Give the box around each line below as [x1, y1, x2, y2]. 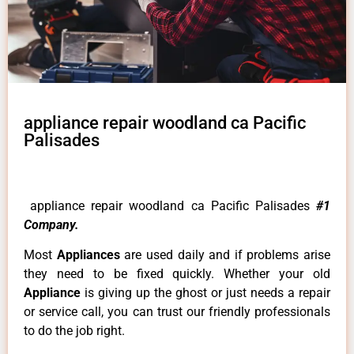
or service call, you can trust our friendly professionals [24, 304, 330, 320]
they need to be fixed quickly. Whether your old [24, 266, 330, 282]
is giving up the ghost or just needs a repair [85, 285, 330, 301]
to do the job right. [24, 323, 125, 339]
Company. [24, 217, 79, 232]
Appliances [56, 247, 125, 263]
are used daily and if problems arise [124, 247, 330, 263]
